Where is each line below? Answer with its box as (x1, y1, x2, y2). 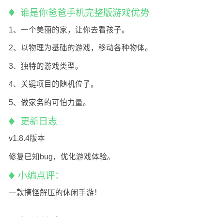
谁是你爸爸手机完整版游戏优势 (18, 7, 149, 18)
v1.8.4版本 (8, 134, 45, 143)
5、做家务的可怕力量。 (8, 98, 91, 107)
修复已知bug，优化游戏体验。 (8, 152, 115, 161)
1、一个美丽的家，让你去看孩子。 (8, 25, 129, 34)
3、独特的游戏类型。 (8, 62, 83, 70)
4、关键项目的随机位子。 (8, 80, 98, 89)
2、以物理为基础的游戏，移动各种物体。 (8, 44, 153, 52)
